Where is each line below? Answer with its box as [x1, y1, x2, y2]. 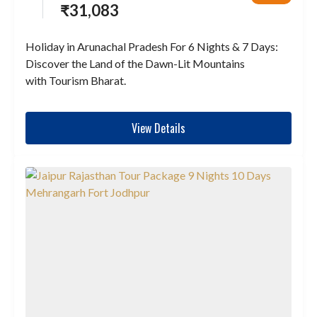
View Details [132, 120, 185, 137]
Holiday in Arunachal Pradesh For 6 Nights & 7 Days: [25, 40, 278, 54]
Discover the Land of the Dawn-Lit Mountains [25, 57, 245, 71]
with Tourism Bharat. [25, 74, 126, 88]
